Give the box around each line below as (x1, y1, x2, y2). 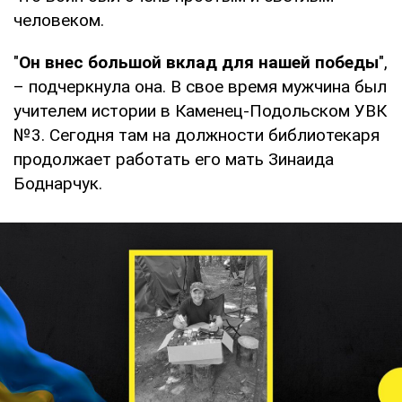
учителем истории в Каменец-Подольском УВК (13, 100, 387, 121)
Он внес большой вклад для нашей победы (19, 51, 379, 73)
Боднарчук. (13, 172, 102, 194)
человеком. (13, 9, 104, 31)
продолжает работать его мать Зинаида (13, 148, 334, 170)
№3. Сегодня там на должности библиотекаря (13, 124, 380, 145)
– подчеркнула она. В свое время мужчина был (13, 75, 387, 97)
